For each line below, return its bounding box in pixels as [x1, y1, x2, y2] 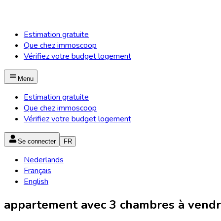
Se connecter [18, 138, 56, 145]
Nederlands [24, 154, 64, 165]
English [24, 176, 48, 187]
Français [24, 165, 51, 176]
